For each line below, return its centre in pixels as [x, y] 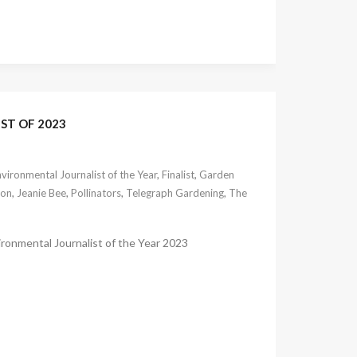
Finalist [178, 174]
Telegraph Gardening [175, 192]
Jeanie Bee [41, 192]
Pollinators [96, 192]
